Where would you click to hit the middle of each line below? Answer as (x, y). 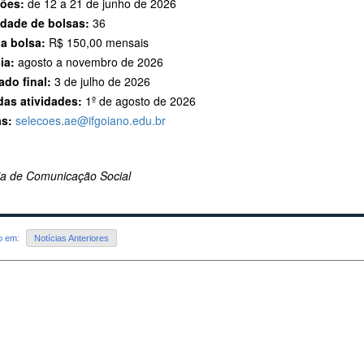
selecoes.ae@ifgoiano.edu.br (91, 121)
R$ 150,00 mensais (97, 43)
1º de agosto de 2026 (139, 101)
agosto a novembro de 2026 (89, 62)
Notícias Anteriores (71, 238)
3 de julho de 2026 (101, 82)
